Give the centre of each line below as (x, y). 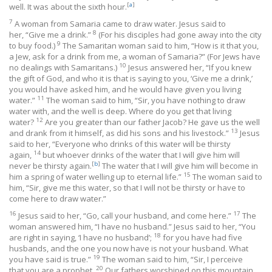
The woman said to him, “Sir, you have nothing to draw (146, 100)
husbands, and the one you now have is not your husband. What (129, 248)
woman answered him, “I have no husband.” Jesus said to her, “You (132, 226)
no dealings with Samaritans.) (64, 67)
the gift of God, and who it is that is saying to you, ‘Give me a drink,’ (131, 78)
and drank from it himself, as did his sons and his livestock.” (120, 133)
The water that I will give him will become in (179, 166)
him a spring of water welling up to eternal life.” (96, 177)
